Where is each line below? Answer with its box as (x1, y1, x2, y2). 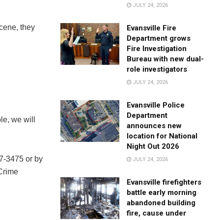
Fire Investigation (127, 44, 187, 53)
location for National (127, 131, 198, 140)
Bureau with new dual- (127, 54, 204, 63)
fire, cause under (127, 208, 187, 218)
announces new (127, 121, 182, 130)
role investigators (127, 64, 188, 74)
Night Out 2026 (127, 141, 180, 151)
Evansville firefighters (127, 177, 202, 187)
